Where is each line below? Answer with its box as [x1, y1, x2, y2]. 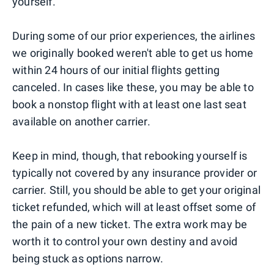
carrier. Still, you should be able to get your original [12, 183, 261, 197]
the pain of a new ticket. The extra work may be [12, 218, 248, 231]
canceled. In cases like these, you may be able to [12, 81, 254, 94]
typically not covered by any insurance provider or [12, 166, 257, 180]
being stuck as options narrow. [12, 252, 163, 265]
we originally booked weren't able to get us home [12, 46, 254, 60]
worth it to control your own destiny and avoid [12, 235, 238, 248]
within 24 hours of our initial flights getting [12, 64, 220, 77]
